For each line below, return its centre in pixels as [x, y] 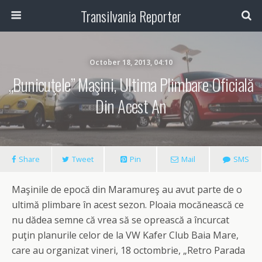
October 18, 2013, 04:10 [131, 62]
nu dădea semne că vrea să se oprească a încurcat [120, 220]
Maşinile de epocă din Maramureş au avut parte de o [127, 189]
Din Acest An [131, 106]
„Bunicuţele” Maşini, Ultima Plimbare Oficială [131, 84]
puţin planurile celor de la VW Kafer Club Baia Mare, [125, 235]
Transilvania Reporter [131, 16]
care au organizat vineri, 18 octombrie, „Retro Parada [128, 250]
